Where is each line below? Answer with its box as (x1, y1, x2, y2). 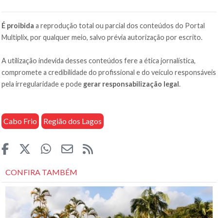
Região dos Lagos (43, 116, 102, 126)
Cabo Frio (3, 116, 37, 126)
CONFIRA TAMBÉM (5, 167, 78, 177)
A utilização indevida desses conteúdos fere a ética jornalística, (1, 56, 196, 65)
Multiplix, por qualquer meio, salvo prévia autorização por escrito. (1, 33, 203, 42)
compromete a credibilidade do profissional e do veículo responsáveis (1, 68, 217, 77)
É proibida (1, 21, 35, 30)
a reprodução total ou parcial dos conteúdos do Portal (34, 21, 205, 30)
